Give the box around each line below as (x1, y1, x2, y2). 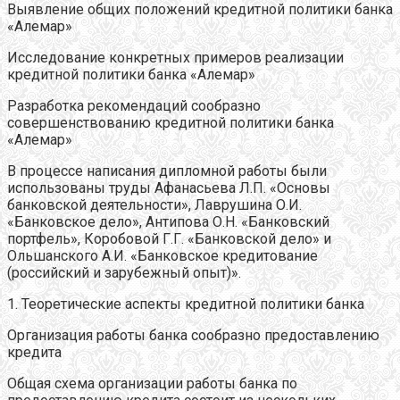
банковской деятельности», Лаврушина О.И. (7, 196, 302, 213)
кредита (7, 343, 62, 361)
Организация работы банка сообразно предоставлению (7, 326, 379, 344)
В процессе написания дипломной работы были (7, 162, 327, 179)
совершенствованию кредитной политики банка (7, 113, 334, 131)
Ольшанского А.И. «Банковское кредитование (7, 246, 318, 264)
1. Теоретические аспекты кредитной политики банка (7, 295, 364, 312)
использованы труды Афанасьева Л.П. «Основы (7, 179, 330, 196)
